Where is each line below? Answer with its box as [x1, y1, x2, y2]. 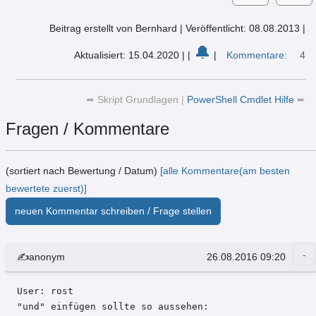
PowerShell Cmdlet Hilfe [187, 94, 297, 106]
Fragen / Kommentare [6, 119, 169, 139]
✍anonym [17, 251, 65, 263]
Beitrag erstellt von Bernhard [49, 23, 177, 35]
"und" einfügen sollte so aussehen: [17, 301, 209, 312]
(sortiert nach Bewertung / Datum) [6, 165, 160, 177]
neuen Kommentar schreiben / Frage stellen [15, 205, 212, 217]
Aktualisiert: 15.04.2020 [74, 49, 182, 61]
